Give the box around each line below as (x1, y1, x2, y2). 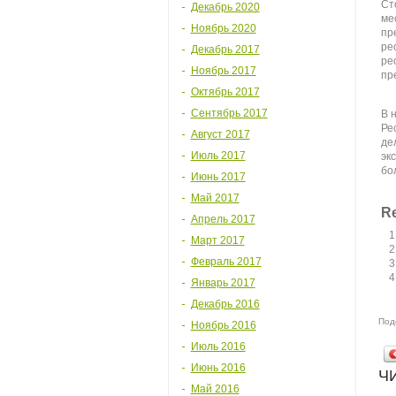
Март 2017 (190, 234, 245, 247)
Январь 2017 (190, 277, 255, 289)
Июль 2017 (190, 149, 246, 162)
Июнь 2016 (190, 362, 246, 374)
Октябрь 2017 (190, 86, 260, 98)
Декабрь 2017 (190, 43, 260, 56)
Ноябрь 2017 (190, 65, 256, 77)
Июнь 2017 (190, 171, 246, 183)
